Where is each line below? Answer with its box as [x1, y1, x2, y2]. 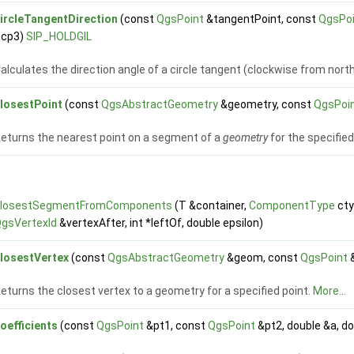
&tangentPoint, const [204, 13, 319, 26]
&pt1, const [144, 319, 209, 333]
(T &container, [172, 199, 250, 213]
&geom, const [224, 251, 301, 265]
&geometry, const [218, 98, 314, 111]
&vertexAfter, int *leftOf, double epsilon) [57, 217, 264, 230]
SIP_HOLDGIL [26, 30, 92, 43]
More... [313, 284, 347, 298]
